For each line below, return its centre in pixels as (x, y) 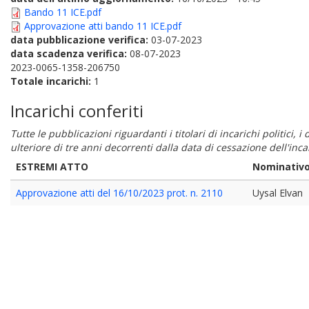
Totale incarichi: (52, 81)
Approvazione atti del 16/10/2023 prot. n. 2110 (119, 193)
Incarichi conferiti (77, 111)
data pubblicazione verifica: (81, 40)
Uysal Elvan (278, 193)
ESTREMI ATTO (52, 167)
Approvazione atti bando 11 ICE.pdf (103, 26)
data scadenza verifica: (70, 53)
